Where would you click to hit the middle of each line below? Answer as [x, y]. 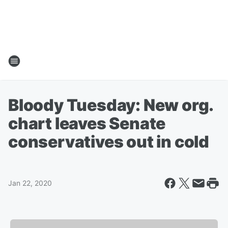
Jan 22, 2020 [30, 183]
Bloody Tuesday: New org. [111, 105]
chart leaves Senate [87, 123]
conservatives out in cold [109, 142]
